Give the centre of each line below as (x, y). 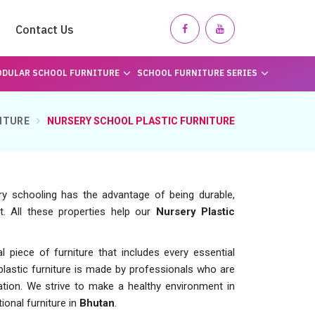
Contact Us (45, 30)
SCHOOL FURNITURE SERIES (197, 73)
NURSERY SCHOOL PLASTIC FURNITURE (141, 121)
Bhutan (97, 303)
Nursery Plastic (193, 212)
